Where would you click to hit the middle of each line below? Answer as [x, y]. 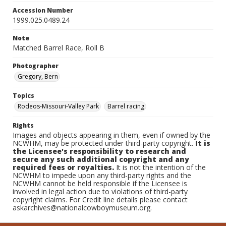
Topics [23, 96]
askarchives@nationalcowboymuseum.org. [82, 208]
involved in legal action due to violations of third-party [100, 191]
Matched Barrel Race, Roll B [59, 48]
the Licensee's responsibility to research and [99, 151]
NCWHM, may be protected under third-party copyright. [104, 143]
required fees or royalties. [63, 167]
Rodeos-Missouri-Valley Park [58, 106]
